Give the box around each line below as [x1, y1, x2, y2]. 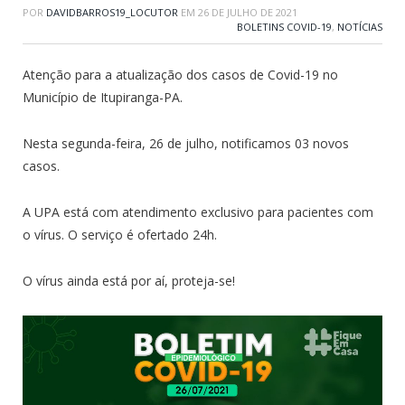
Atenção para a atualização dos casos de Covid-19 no [23, 65, 338, 83]
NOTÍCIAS [337, 19, 382, 33]
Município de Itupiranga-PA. [23, 88, 183, 106]
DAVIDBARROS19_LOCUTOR [46, 5, 178, 19]
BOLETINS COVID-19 [237, 19, 332, 33]
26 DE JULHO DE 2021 [198, 5, 297, 19]
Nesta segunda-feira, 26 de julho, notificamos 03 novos [23, 134, 349, 152]
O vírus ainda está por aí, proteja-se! [23, 271, 235, 289]
